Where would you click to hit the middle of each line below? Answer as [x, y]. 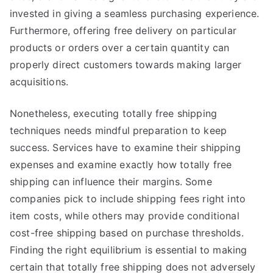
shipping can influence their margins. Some [111, 182]
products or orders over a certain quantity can [120, 48]
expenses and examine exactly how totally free [121, 165]
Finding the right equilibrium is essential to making [129, 250]
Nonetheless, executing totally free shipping [114, 113]
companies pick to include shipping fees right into [128, 199]
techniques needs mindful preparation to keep [119, 130]
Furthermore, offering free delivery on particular [123, 30]
